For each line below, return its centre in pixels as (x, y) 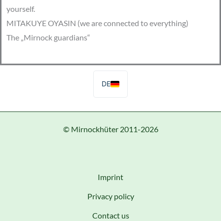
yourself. (21, 8)
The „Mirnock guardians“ (48, 37)
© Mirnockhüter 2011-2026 (110, 129)
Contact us (110, 215)
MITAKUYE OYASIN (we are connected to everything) (97, 23)
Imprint (110, 177)
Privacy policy (110, 196)
